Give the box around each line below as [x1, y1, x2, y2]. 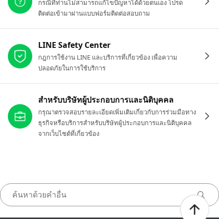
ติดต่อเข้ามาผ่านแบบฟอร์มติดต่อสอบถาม [38, 9, 150, 18]
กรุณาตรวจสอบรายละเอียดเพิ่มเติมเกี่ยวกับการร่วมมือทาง [38, 108, 196, 116]
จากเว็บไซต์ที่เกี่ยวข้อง [38, 129, 99, 138]
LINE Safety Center [38, 40, 110, 50]
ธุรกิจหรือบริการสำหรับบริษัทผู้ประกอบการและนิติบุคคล [38, 118, 192, 127]
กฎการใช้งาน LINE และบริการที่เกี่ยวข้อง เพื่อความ [38, 53, 177, 62]
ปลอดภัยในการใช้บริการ [38, 64, 106, 72]
